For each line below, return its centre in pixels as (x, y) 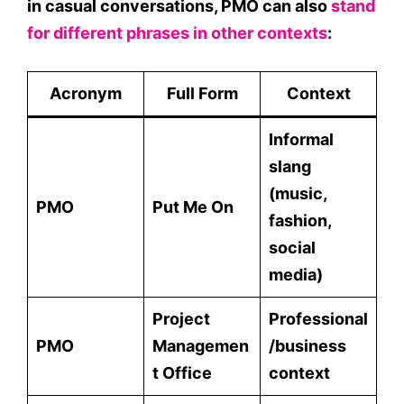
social (292, 248)
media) (296, 275)
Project (181, 319)
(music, (298, 193)
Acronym (86, 93)
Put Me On (193, 207)
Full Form (202, 93)
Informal (301, 139)
